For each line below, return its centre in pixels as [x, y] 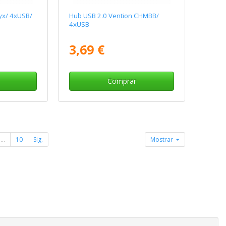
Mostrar [163, 139]
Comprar [122, 81]
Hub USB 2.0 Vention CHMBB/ [114, 15]
